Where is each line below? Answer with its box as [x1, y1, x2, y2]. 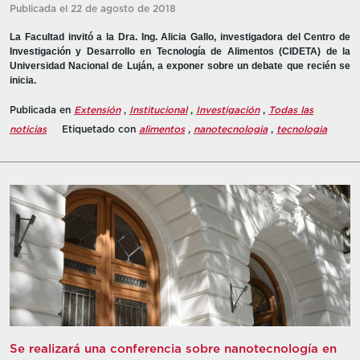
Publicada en [10, 104, 74, 115]
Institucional [129, 104, 187, 115]
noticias [10, 124, 47, 134]
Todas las [268, 104, 313, 115]
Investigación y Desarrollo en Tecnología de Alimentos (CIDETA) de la [10, 45, 350, 57]
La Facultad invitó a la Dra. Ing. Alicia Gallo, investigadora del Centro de [10, 31, 350, 43]
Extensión [74, 104, 121, 115]
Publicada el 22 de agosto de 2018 [10, 3, 176, 14]
